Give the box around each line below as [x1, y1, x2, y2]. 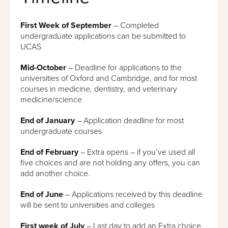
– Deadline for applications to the [66, 62, 182, 73]
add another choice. [20, 168, 90, 179]
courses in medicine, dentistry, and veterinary [20, 83, 177, 94]
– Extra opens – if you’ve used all [78, 147, 195, 157]
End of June [20, 189, 65, 199]
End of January [20, 115, 75, 126]
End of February [20, 147, 78, 157]
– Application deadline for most [75, 115, 184, 126]
